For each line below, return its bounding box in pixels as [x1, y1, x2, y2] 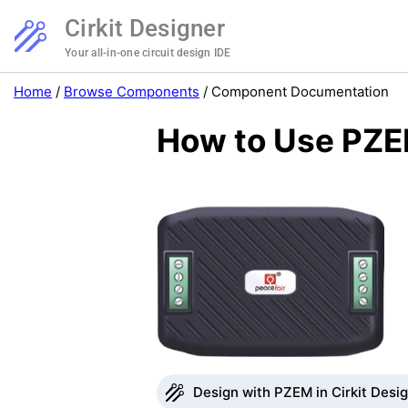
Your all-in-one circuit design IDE [65, 46, 231, 59]
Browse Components [64, 83, 199, 100]
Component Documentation [211, 83, 389, 100]
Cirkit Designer [65, 15, 225, 42]
